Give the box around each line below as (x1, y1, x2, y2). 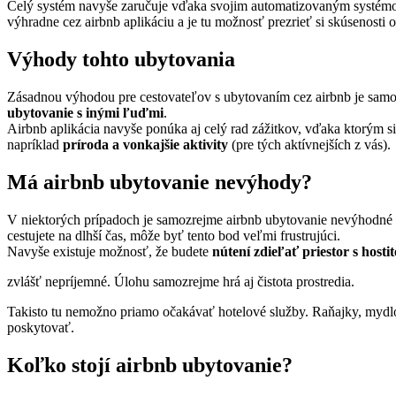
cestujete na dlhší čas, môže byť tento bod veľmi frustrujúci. (7, 227, 340, 243)
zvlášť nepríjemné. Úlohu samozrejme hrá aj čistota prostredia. (7, 273, 354, 289)
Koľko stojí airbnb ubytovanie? (7, 353, 293, 377)
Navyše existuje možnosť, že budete (7, 243, 212, 259)
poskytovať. (7, 319, 74, 335)
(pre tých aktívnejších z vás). (228, 137, 391, 153)
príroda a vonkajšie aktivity (63, 137, 228, 153)
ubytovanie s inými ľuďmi (7, 105, 164, 121)
